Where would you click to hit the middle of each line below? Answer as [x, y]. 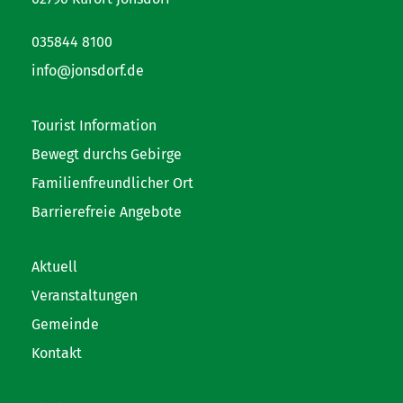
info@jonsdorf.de [88, 70]
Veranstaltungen [85, 295]
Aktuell [54, 266]
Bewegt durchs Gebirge [107, 154]
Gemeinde [65, 324]
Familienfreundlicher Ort [112, 183]
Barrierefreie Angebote [107, 211]
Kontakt [57, 353]
